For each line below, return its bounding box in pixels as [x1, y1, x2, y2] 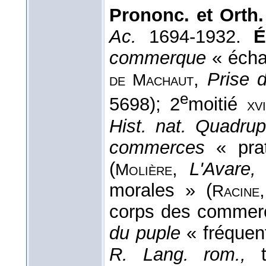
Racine [211, 181, 259, 200]
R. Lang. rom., [109, 243, 246, 265]
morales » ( [109, 179, 212, 201]
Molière [115, 160, 172, 179]
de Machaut [109, 71, 194, 90]
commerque [109, 47, 206, 69]
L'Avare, [189, 158, 256, 179]
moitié [188, 94, 247, 115]
